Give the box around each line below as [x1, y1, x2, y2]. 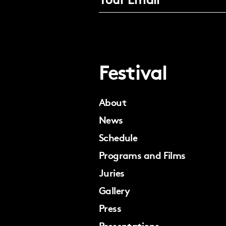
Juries [98, 165, 125, 180]
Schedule [98, 130, 138, 144]
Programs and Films [98, 148, 186, 162]
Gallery [98, 183, 130, 197]
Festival [98, 56, 167, 86]
